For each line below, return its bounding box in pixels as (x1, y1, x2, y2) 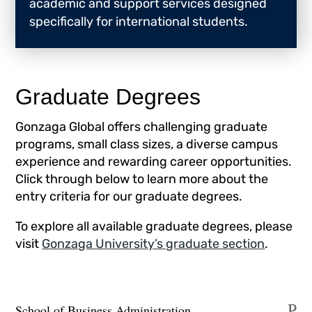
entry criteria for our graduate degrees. (15, 189, 243, 204)
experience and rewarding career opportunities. (15, 154, 292, 169)
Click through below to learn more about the (15, 171, 269, 187)
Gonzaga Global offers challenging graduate (15, 119, 268, 134)
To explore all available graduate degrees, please (15, 219, 293, 234)
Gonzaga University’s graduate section (42, 236, 265, 251)
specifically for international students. (29, 14, 249, 29)
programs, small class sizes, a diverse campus (15, 136, 279, 152)
